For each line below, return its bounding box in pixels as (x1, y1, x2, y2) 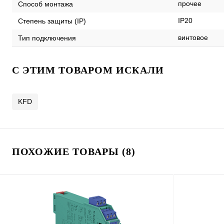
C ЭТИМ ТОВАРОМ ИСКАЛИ (12, 64, 164, 75)
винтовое (178, 33, 208, 41)
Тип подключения (18, 33, 76, 42)
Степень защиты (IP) (18, 16, 86, 25)
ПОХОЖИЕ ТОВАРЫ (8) (12, 146, 135, 157)
